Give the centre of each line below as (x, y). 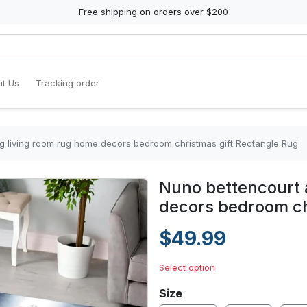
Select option (187, 267)
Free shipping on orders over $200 (153, 12)
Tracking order (67, 83)
